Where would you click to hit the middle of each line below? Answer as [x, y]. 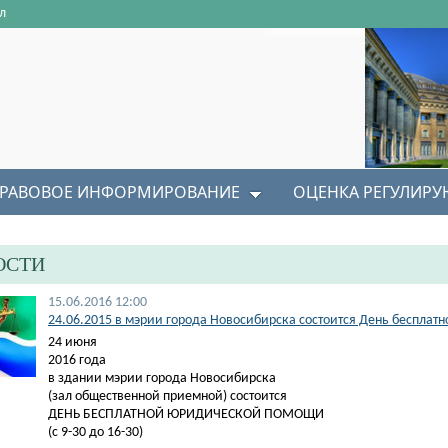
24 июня [72, 342]
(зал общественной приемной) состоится [167, 396]
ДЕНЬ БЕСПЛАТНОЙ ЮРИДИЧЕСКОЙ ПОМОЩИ [186, 414]
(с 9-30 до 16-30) [95, 432]
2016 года [77, 360]
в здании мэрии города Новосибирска [162, 378]
